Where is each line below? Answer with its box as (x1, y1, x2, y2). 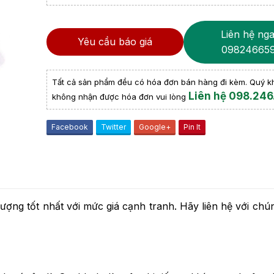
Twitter (101, 122, 126, 131)
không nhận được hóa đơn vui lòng (52, 91, 188, 102)
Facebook (51, 122, 88, 131)
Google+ (139, 122, 171, 131)
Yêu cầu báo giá (77, 35, 152, 48)
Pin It (183, 122, 201, 131)
